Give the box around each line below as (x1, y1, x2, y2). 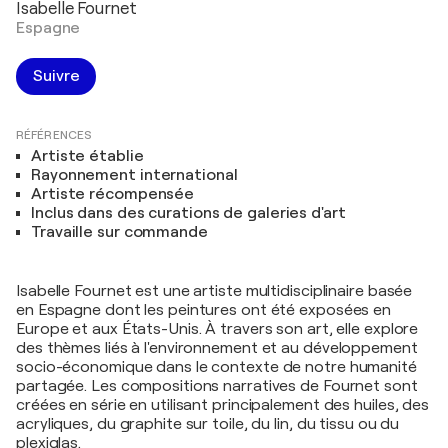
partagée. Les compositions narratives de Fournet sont (16, 377, 418, 395)
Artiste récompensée (31, 185, 195, 203)
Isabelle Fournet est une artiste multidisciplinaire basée (16, 282, 413, 300)
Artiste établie (31, 147, 144, 165)
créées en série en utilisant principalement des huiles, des (16, 396, 430, 414)
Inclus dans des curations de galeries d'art (31, 204, 346, 222)
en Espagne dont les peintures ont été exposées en (16, 301, 392, 319)
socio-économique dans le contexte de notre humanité (16, 358, 417, 376)
